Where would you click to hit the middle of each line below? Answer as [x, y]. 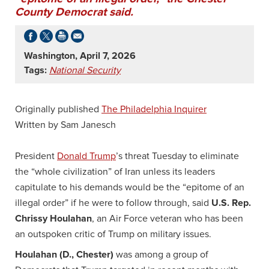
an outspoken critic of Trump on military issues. [113, 234]
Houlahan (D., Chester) [65, 254]
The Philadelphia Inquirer [154, 109]
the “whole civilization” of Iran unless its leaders [115, 171]
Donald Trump [86, 156]
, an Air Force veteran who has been [168, 218]
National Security [85, 70]
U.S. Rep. [231, 203]
